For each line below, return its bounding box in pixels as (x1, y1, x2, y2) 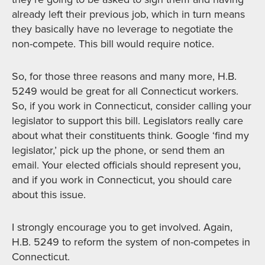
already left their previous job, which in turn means (12, 7, 245, 22)
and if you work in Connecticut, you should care (12, 172, 232, 188)
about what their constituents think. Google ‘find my (12, 128, 249, 144)
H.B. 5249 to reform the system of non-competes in (12, 234, 250, 250)
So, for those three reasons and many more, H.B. (12, 69, 237, 85)
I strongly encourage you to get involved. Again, (12, 219, 232, 235)
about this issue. (12, 187, 86, 203)
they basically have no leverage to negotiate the (12, 21, 233, 37)
